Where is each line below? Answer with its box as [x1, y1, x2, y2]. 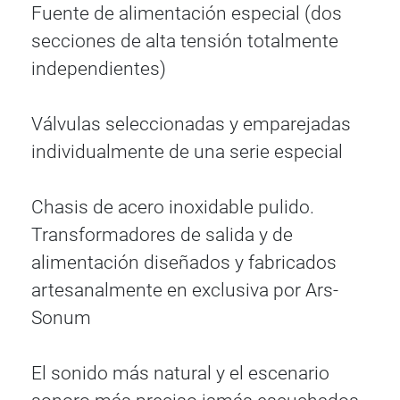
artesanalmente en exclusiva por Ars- [31, 279, 339, 301]
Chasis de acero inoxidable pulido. [31, 196, 315, 218]
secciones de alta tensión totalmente [31, 29, 339, 52]
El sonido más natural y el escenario [31, 362, 330, 384]
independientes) [31, 57, 167, 79]
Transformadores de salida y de [31, 223, 294, 246]
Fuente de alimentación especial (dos [31, 2, 343, 24]
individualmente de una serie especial [31, 140, 344, 162]
